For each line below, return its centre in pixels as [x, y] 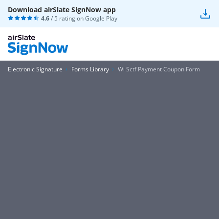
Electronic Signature [35, 69]
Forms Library [90, 69]
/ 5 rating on [67, 18]
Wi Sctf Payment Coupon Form [159, 69]
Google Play [101, 18]
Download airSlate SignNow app [62, 10]
